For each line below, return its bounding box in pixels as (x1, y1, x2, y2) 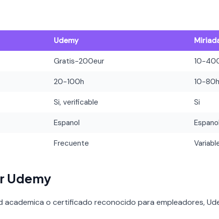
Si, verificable (54, 97, 99, 107)
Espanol (54, 117, 80, 128)
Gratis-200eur (54, 56, 105, 66)
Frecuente (54, 138, 89, 148)
